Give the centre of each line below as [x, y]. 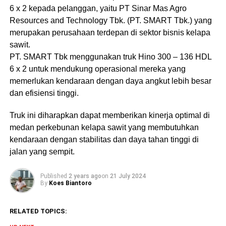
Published [53, 176]
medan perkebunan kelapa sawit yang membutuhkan [104, 127]
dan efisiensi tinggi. [44, 93]
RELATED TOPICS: [38, 211]
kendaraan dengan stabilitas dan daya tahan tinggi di [104, 139]
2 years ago [85, 176]
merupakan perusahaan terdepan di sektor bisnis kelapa [110, 33]
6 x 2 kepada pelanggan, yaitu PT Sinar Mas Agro [98, 8]
